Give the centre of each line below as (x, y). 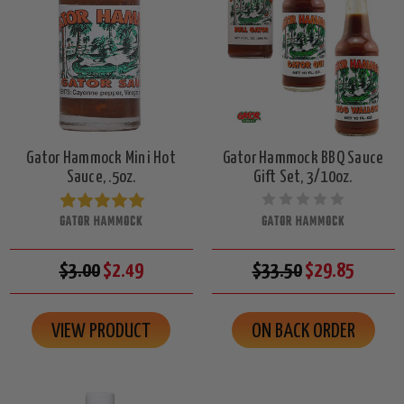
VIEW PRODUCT (101, 332)
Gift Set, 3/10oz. (303, 178)
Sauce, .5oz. (101, 178)
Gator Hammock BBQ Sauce (303, 159)
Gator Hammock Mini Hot (101, 159)
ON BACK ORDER (303, 332)
